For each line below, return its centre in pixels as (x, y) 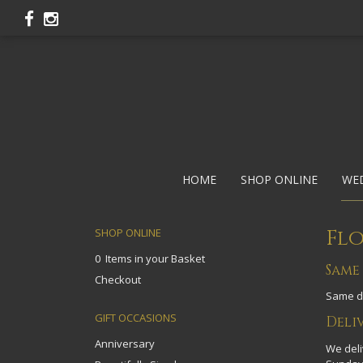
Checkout (118, 280)
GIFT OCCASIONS (136, 318)
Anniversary (125, 344)
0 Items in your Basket (150, 258)
